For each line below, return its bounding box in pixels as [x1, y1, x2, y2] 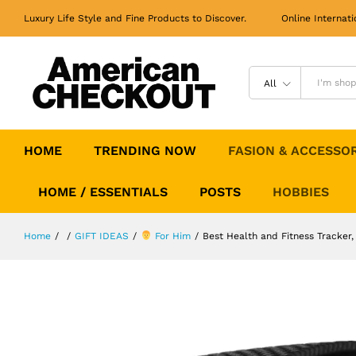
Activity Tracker [83, 10, 201, 30]
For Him [151, 230, 191, 242]
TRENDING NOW [94, 142, 196, 158]
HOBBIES [273, 184, 329, 199]
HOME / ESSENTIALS [38, 184, 168, 199]
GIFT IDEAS [75, 230, 129, 242]
